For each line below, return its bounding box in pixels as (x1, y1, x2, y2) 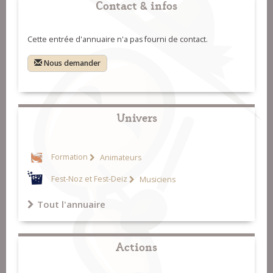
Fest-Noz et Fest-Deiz (51, 174, 127, 185)
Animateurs (98, 152, 141, 163)
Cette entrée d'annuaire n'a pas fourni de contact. (27, 34, 208, 45)
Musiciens (138, 174, 175, 185)
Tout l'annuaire (37, 198, 105, 211)
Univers (116, 108, 157, 126)
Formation (51, 152, 88, 163)
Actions (116, 238, 157, 255)
